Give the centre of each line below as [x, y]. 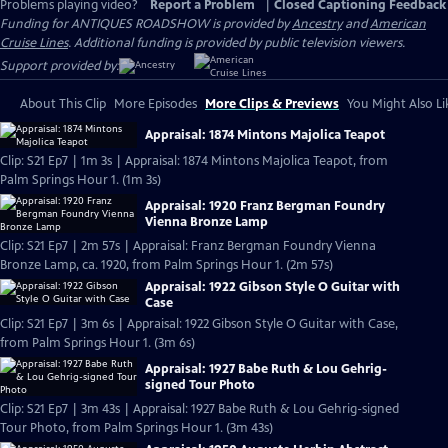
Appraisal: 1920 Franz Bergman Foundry [265, 205]
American [398, 24]
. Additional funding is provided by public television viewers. [236, 43]
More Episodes [155, 104]
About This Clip [63, 104]
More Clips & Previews [272, 104]
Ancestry [317, 24]
